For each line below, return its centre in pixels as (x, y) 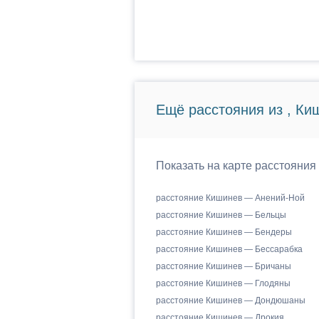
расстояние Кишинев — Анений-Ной (230, 198)
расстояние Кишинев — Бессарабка (229, 249)
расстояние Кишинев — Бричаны (223, 266)
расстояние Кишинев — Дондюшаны (230, 300)
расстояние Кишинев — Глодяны (223, 283)
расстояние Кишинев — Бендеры (224, 232)
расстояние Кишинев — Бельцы (221, 215)
